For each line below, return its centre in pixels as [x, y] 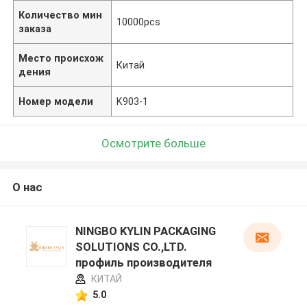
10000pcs [139, 22]
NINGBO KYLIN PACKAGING [145, 231]
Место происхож [61, 58]
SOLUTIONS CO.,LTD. [131, 247]
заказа [35, 28]
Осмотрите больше [153, 143]
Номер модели [56, 101]
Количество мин [61, 15]
